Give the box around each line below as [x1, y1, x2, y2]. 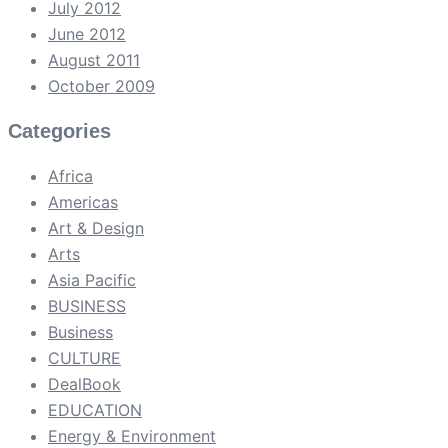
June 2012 [48, 24, 126, 45]
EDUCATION [48, 400, 142, 421]
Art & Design [48, 218, 144, 239]
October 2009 [48, 76, 155, 97]
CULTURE [48, 348, 121, 369]
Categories [8, 120, 111, 143]
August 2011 [48, 50, 140, 71]
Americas [48, 192, 118, 213]
